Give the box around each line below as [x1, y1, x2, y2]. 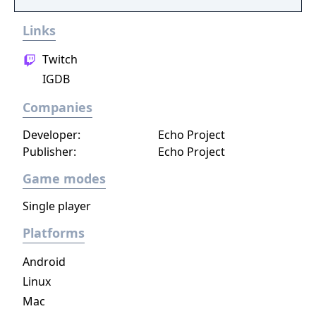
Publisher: [23, 144, 76, 159]
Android [23, 254, 66, 269]
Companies [23, 99, 92, 116]
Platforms [23, 224, 85, 241]
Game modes [23, 170, 106, 187]
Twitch [39, 51, 78, 67]
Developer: [23, 127, 80, 142]
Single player [23, 198, 91, 214]
